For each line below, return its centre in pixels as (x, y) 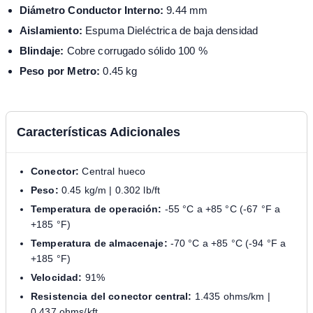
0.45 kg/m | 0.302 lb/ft (109, 190)
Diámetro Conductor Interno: (92, 10)
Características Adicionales (99, 132)
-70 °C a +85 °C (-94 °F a (227, 243)
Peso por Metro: (60, 71)
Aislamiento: (51, 31)
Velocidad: (57, 278)
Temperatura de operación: (96, 209)
